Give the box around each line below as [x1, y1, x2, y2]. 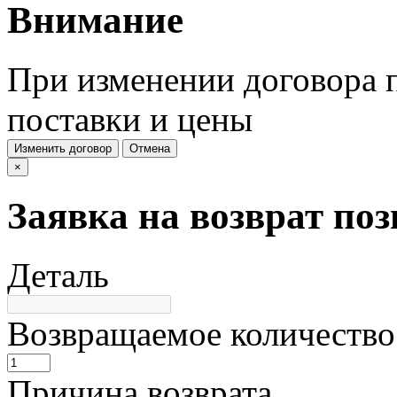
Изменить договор [14, 141, 112, 155]
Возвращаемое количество [7, 315, 395, 354]
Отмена [129, 141, 170, 155]
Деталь [7, 256, 109, 295]
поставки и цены [7, 99, 253, 138]
